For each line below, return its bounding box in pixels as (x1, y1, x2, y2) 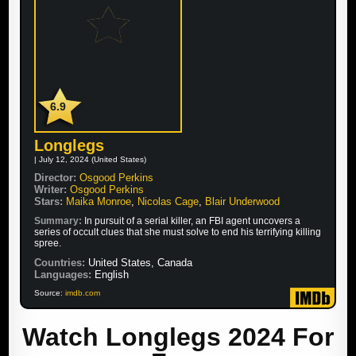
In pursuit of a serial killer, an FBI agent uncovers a (84, 215, 301, 226)
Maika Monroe (66, 195, 132, 207)
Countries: (34, 257, 86, 269)
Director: (34, 172, 77, 184)
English (91, 269, 130, 281)
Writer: (34, 184, 68, 195)
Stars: (34, 195, 64, 207)
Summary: (34, 215, 85, 226)
